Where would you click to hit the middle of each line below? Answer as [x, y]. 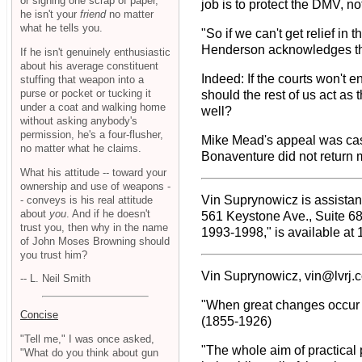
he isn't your [50, 14]
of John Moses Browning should [95, 241]
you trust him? [54, 255]
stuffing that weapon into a [82, 79]
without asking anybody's [79, 120]
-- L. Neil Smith [55, 279]
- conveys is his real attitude [86, 200]
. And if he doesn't [108, 213]
